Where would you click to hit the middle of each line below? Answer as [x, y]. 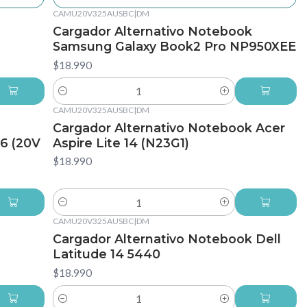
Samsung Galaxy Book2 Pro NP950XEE [174, 46]
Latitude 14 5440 [106, 254]
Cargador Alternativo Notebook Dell [167, 239]
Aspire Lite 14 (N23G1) [121, 143]
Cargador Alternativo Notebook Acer [169, 127]
